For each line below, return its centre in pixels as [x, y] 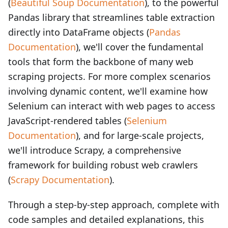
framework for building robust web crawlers [103, 165]
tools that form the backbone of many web [101, 62]
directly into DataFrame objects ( [79, 32]
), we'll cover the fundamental [140, 47]
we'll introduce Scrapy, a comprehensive [95, 150]
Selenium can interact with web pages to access [112, 106]
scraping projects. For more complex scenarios [109, 76]
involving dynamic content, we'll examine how [108, 91]
